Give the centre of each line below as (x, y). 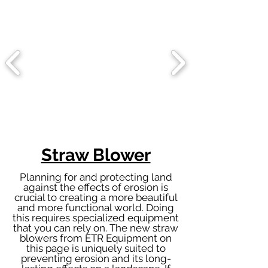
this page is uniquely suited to (96, 248)
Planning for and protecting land (96, 177)
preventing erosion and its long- (96, 258)
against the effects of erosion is (96, 187)
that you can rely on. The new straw (96, 228)
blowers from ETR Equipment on (96, 238)
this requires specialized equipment (96, 218)
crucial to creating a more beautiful (96, 197)
